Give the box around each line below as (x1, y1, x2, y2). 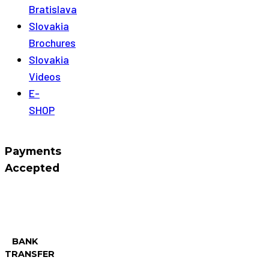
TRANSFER (5, 248, 55, 259)
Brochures (29, 36, 76, 50)
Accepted (5, 162, 59, 175)
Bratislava (29, 2, 77, 16)
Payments (5, 145, 61, 158)
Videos (29, 70, 61, 83)
